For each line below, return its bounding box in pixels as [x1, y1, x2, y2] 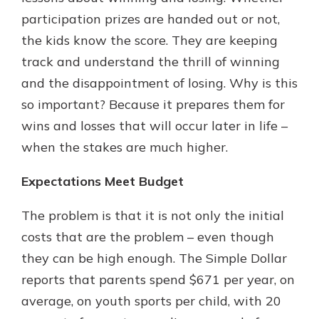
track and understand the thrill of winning [21, 53, 280, 70]
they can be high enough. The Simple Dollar [21, 250, 287, 266]
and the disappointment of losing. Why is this [21, 75, 298, 91]
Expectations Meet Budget [21, 173, 184, 189]
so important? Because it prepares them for [21, 96, 285, 113]
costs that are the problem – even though [21, 229, 274, 245]
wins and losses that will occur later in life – [21, 117, 288, 134]
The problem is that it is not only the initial [21, 207, 284, 224]
